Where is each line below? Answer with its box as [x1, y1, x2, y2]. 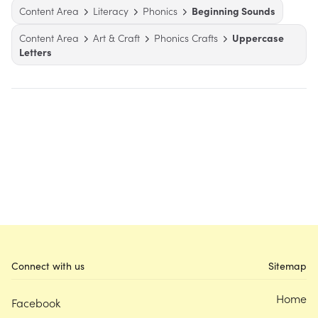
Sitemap [268, 259, 307, 273]
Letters [19, 45, 52, 60]
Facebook [11, 295, 60, 311]
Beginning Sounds [192, 4, 275, 18]
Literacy [93, 4, 128, 18]
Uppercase [232, 31, 284, 45]
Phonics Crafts [154, 31, 218, 45]
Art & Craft [93, 31, 140, 45]
